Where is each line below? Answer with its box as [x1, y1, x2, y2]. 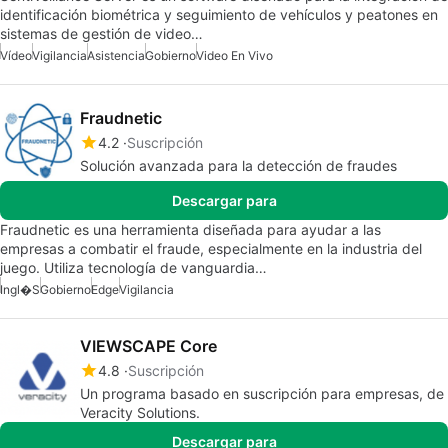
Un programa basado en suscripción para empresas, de [80, 385, 444, 403]
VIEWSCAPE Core [80, 336, 217, 357]
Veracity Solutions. [80, 404, 200, 422]
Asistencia [87, 48, 145, 64]
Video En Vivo [196, 48, 273, 64]
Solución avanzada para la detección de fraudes [80, 157, 397, 175]
